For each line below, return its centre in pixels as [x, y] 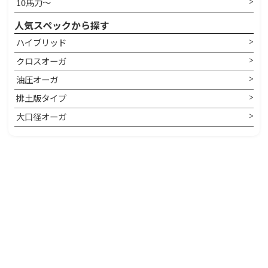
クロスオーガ [42, 62]
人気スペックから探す [62, 26]
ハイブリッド [42, 43]
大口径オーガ [42, 117]
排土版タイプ [42, 99]
